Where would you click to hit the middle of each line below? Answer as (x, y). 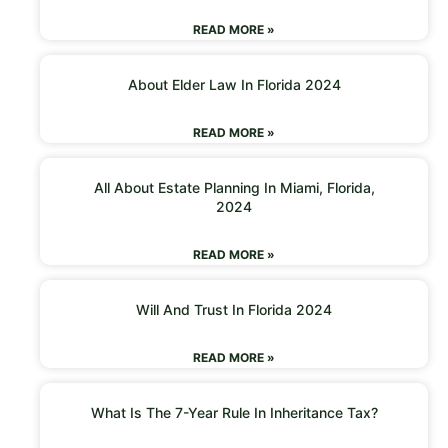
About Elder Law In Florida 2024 (234, 84)
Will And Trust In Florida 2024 (234, 309)
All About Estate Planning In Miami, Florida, (234, 187)
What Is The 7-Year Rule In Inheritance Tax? (234, 412)
